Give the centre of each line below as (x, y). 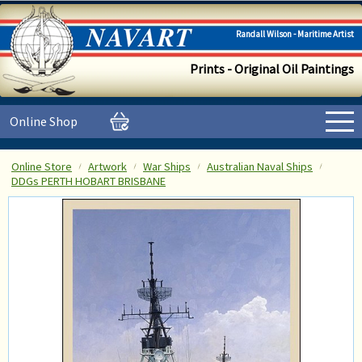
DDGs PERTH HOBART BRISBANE (88, 181)
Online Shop (44, 121)
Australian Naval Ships (260, 166)
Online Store (42, 166)
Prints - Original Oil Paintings (272, 69)
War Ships (167, 166)
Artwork (107, 166)
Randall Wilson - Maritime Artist (295, 34)
